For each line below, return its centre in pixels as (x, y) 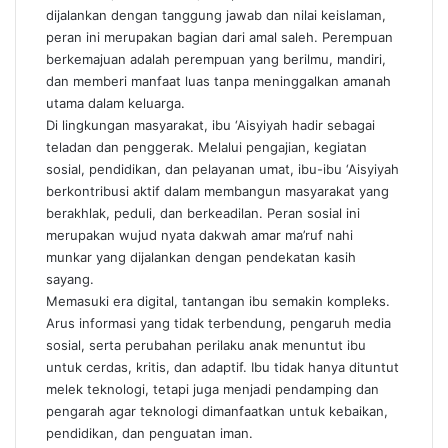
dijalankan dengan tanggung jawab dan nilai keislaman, (216, 15)
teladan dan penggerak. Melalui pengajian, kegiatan (206, 147)
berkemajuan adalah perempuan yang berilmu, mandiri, (216, 59)
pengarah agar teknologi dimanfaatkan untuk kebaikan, (217, 411)
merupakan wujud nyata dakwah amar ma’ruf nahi (199, 235)
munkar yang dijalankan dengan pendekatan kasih (201, 257)
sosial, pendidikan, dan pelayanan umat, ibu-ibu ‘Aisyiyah (222, 169)
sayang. (70, 279)
